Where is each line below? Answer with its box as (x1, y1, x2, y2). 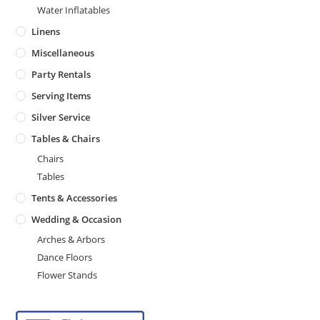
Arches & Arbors (37, 232, 106, 246)
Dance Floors (37, 250, 93, 264)
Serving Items (31, 89, 91, 102)
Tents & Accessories (31, 191, 118, 204)
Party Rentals (31, 67, 91, 81)
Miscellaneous (31, 46, 95, 59)
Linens (31, 24, 61, 38)
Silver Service (31, 110, 91, 124)
